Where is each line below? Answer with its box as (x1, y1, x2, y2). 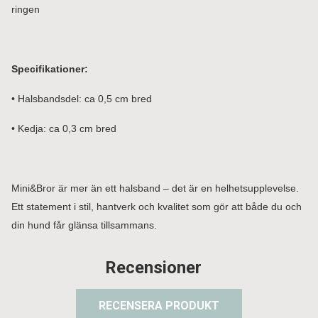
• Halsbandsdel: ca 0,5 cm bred (11, 93, 152, 104)
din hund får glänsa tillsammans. (11, 219, 157, 231)
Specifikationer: (11, 63, 88, 75)
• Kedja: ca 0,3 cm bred (11, 123, 116, 134)
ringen (11, 4, 40, 15)
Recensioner (105, 258, 202, 278)
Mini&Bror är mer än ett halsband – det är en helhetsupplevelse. (11, 182, 299, 194)
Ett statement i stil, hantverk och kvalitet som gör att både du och (11, 201, 302, 212)
